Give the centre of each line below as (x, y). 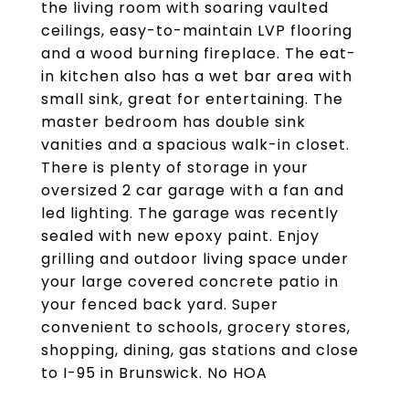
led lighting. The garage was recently (190, 213)
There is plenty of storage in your (175, 168)
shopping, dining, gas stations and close (200, 350)
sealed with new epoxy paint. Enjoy (180, 236)
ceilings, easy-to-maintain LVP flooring (197, 31)
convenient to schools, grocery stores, (196, 327)
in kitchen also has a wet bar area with (197, 76)
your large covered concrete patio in (190, 282)
